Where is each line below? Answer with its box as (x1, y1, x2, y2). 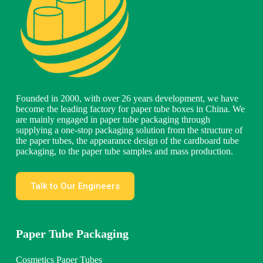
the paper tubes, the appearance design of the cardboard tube (15, 136, 239, 146)
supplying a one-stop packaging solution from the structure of (15, 125, 242, 136)
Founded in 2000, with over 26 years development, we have (15, 93, 238, 104)
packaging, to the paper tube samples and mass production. (15, 146, 233, 157)
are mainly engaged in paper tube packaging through (15, 114, 210, 125)
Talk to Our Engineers (30, 181, 120, 192)
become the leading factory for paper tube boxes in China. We (15, 104, 245, 114)
